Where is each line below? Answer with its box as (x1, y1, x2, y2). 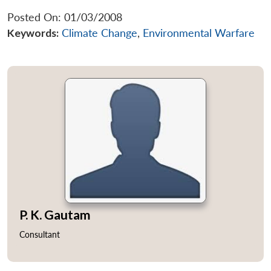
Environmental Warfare (143, 26, 255, 39)
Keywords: (7, 26, 59, 39)
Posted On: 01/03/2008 (7, 10, 122, 24)
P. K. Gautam (19, 206, 90, 222)
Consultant (19, 229, 60, 240)
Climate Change (62, 26, 137, 39)
